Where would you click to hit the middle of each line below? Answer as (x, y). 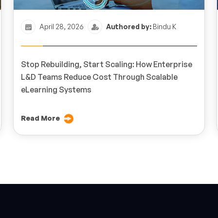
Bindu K (164, 27)
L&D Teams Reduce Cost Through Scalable (99, 77)
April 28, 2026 (62, 27)
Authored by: (129, 27)
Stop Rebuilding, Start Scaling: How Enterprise (107, 64)
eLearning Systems (56, 90)
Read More (40, 118)
